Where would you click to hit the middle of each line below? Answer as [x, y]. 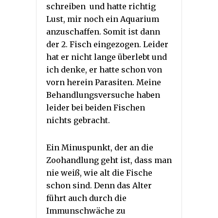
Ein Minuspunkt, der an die [100, 147]
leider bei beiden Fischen [96, 107]
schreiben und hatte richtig [101, 6]
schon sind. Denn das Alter [99, 185]
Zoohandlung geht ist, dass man [109, 160]
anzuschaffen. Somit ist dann [103, 31]
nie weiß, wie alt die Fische [99, 173]
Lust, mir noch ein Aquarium [103, 19]
